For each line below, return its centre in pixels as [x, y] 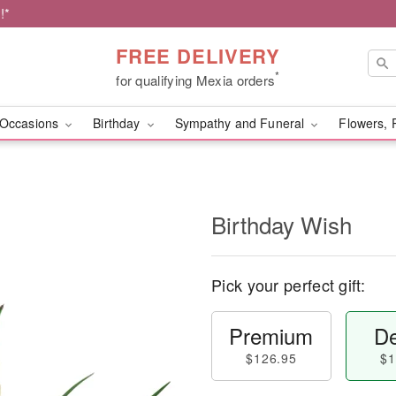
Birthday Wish [282, 224]
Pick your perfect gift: [288, 285]
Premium [271, 335]
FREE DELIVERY [198, 55]
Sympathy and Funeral [241, 123]
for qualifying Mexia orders [196, 80]
